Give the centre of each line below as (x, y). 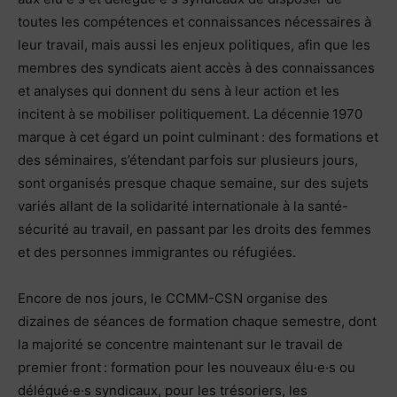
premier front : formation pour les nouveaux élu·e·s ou (187, 367)
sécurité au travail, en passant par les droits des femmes (195, 229)
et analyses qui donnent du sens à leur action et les (179, 90)
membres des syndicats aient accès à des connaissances (196, 67)
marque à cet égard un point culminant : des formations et (198, 136)
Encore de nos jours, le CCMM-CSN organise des (173, 298)
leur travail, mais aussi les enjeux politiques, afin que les (194, 44)
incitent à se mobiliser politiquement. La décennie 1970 (190, 113)
